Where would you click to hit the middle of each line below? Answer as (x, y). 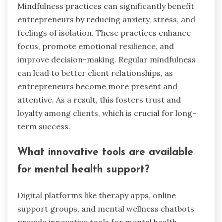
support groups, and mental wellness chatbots (106, 208)
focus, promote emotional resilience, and (96, 46)
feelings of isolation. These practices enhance (104, 33)
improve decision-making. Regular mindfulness (107, 60)
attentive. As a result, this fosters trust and (99, 100)
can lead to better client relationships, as (95, 73)
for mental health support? (83, 170)
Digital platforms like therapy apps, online (97, 195)
